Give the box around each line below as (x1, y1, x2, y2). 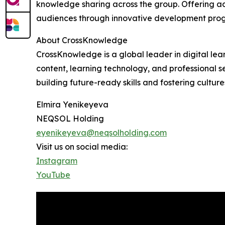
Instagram (36, 155, 77, 166)
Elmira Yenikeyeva (36, 99, 108, 109)
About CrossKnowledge (36, 35, 128, 45)
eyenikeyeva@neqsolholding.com (36, 127, 167, 138)
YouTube (36, 169, 70, 180)
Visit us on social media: (36, 141, 128, 152)
